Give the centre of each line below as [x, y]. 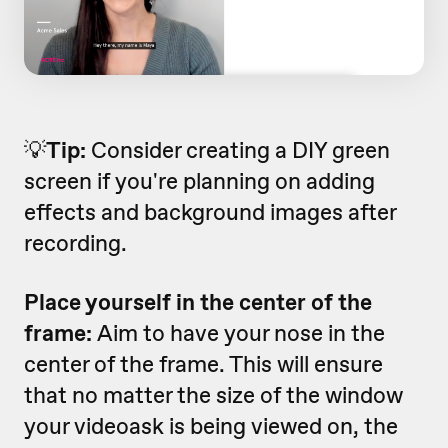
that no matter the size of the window [213, 394]
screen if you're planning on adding [199, 180]
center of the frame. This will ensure [203, 363]
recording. [75, 242]
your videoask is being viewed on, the [211, 425]
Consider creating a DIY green [238, 149]
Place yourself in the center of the [198, 301]
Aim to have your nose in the [241, 332]
